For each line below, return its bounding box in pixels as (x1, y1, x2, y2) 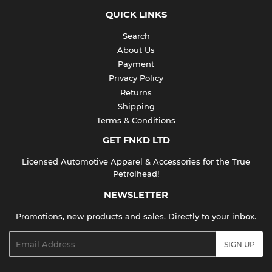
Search (122, 30, 150, 41)
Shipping (117, 101, 155, 111)
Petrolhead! (113, 169, 159, 179)
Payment (118, 59, 154, 69)
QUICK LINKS (105, 8, 167, 20)
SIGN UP (224, 240, 255, 250)
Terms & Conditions (97, 115, 175, 126)
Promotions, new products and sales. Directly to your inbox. (16, 211, 256, 222)
